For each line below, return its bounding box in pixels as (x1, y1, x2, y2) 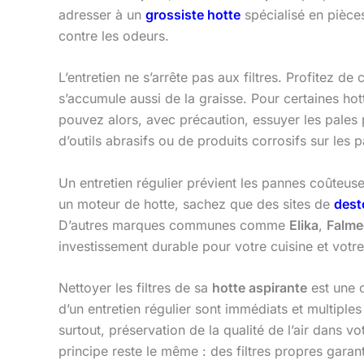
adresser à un (58, 6, 145, 23)
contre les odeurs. (58, 27, 169, 44)
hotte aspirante (212, 279, 307, 297)
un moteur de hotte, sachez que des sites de (58, 195, 334, 212)
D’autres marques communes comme (58, 216, 289, 233)
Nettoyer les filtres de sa (58, 279, 212, 297)
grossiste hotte (145, 6, 240, 23)
